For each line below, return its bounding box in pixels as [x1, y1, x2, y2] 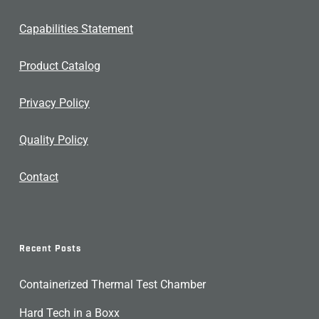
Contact [19, 170, 58, 184]
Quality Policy [19, 133, 88, 147]
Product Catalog [19, 59, 100, 73]
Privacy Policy [19, 96, 90, 110]
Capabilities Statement [19, 22, 133, 36]
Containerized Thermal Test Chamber [19, 278, 206, 291]
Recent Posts [19, 244, 81, 254]
